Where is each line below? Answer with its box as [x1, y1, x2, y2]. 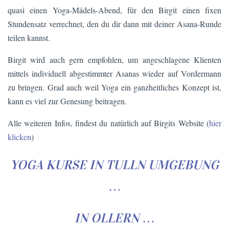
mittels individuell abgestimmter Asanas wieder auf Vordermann [8, 67, 221, 79]
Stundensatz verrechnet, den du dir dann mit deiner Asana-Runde [8, 18, 221, 29]
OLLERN [90, 210, 139, 226]
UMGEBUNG [148, 156, 219, 173]
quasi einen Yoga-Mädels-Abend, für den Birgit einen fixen [8, 4, 221, 15]
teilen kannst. [8, 32, 50, 43]
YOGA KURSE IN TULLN [10, 156, 145, 173]
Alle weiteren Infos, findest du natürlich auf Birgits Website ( [8, 117, 209, 128]
